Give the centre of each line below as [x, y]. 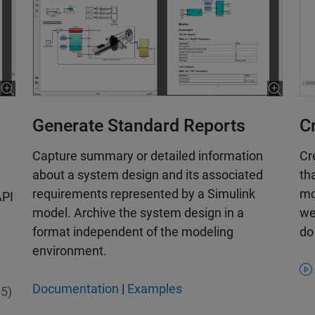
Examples [155, 289]
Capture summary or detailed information [148, 156]
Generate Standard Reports [139, 126]
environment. [70, 251]
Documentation [76, 289]
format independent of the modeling [133, 232]
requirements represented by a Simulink [144, 194]
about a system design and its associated [148, 175]
